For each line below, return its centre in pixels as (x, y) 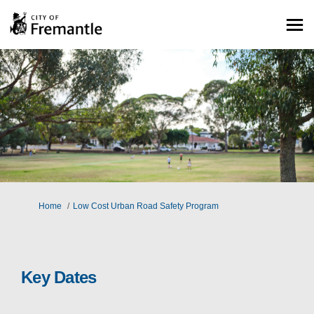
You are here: (35, 206)
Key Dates (59, 278)
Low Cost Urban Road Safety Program (146, 206)
